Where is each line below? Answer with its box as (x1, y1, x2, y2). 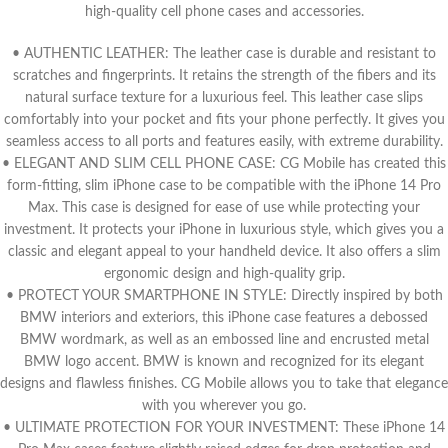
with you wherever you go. (142, 399, 306, 413)
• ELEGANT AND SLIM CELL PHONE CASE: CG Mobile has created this (2, 157, 446, 171)
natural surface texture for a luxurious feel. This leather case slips (25, 91, 423, 105)
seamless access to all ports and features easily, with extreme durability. (5, 135, 443, 149)
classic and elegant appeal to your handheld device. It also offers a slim (7, 245, 441, 259)
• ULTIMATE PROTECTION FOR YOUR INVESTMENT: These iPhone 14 (3, 421, 445, 435)
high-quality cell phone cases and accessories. (84, 5, 364, 19)
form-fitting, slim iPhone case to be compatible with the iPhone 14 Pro (7, 179, 441, 193)
